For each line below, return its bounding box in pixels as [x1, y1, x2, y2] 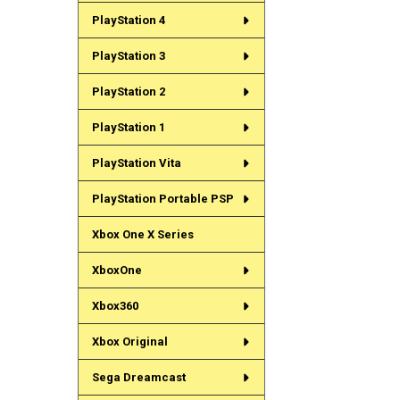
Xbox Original [91, 335, 168, 349]
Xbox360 [91, 299, 138, 313]
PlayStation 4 [91, 13, 165, 28]
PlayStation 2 [91, 85, 165, 99]
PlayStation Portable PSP [91, 192, 234, 206]
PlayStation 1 [91, 121, 165, 135]
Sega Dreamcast [91, 371, 186, 385]
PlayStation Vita [91, 156, 181, 171]
